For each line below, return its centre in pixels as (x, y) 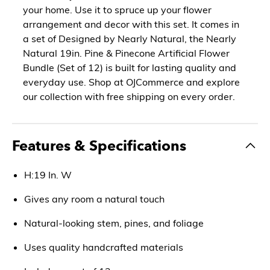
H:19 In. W (48, 174)
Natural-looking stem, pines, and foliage (114, 223)
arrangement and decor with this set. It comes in (131, 24)
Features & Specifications (99, 145)
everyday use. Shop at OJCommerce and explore (131, 82)
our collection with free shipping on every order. (129, 96)
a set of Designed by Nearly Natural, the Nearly (130, 38)
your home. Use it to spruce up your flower (117, 9)
